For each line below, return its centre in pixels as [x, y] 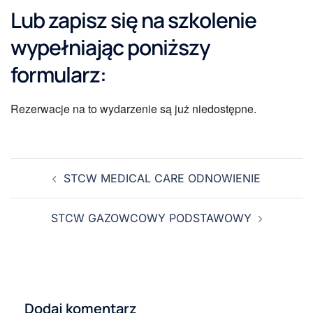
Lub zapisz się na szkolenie [133, 20]
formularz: [58, 74]
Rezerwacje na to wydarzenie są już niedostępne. [133, 109]
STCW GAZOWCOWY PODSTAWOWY [151, 218]
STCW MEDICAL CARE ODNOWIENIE [162, 178]
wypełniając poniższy [110, 47]
